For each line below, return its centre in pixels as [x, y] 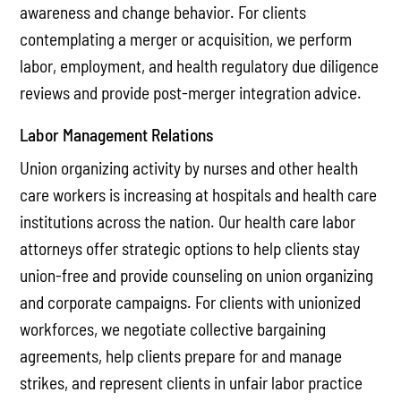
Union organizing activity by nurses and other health [189, 167]
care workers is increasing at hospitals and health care [199, 194]
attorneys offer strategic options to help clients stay [190, 248]
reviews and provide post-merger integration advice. [191, 93]
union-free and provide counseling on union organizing [197, 275]
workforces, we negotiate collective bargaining [173, 328]
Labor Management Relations [117, 134]
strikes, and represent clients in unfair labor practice [192, 382]
